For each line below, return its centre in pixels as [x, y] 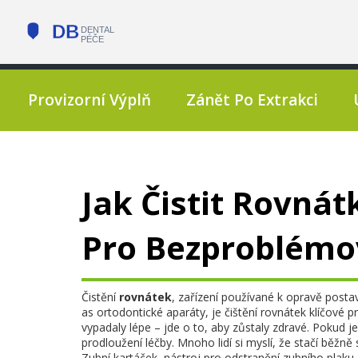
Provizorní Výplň [89, 100]
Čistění [100, 297]
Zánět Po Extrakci [252, 100]
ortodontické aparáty [151, 312]
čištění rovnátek [265, 312]
